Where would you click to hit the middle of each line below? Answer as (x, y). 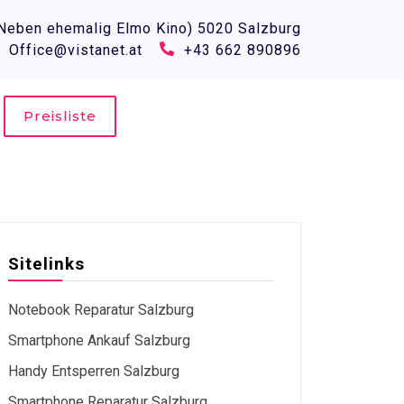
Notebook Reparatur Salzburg (101, 310)
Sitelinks (46, 264)
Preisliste (60, 116)
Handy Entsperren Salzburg (94, 371)
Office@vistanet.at (76, 50)
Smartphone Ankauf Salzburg (99, 340)
